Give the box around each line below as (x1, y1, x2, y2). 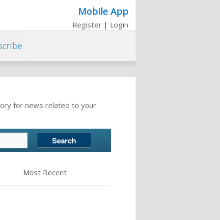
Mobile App (78, 4, 128, 17)
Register (72, 19, 102, 29)
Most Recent (23, 167, 67, 178)
